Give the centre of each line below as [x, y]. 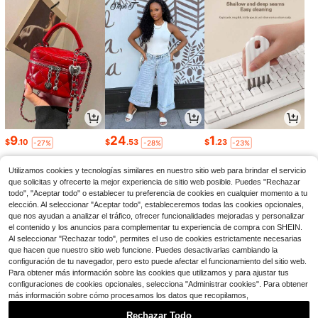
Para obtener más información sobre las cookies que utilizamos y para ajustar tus [149, 273]
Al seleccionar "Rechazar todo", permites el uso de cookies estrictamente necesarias [155, 238]
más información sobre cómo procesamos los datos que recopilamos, [128, 295]
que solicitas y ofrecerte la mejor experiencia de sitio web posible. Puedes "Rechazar [154, 182]
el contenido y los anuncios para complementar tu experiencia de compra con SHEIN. [155, 227]
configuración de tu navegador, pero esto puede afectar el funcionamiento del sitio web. [158, 261]
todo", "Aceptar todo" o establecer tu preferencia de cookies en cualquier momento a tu [158, 193]
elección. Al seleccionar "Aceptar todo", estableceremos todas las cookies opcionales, [156, 204]
